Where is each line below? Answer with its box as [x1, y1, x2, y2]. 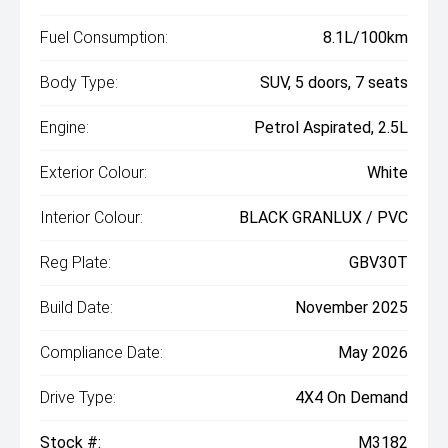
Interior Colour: [40, 208, 143, 227]
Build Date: [40, 298, 113, 317]
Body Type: [40, 73, 118, 92]
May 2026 [338, 343, 408, 362]
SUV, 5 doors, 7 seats [260, 73, 408, 92]
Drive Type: [40, 388, 116, 407]
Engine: [40, 118, 89, 137]
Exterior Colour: [40, 163, 147, 182]
